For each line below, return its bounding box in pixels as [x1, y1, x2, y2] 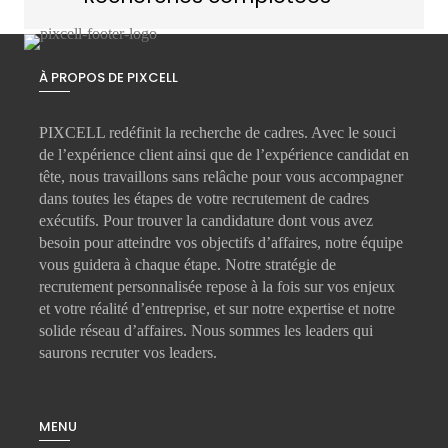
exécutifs [39, 211, 95, 229]
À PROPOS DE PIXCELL [39, 67, 178, 87]
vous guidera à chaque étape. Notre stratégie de [39, 255, 336, 273]
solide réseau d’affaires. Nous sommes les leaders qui [39, 321, 373, 339]
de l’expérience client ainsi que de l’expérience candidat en [39, 145, 409, 163]
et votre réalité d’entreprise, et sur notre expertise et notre [39, 299, 395, 317]
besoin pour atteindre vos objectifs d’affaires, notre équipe [39, 233, 403, 251]
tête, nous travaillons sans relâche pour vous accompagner [39, 167, 403, 185]
